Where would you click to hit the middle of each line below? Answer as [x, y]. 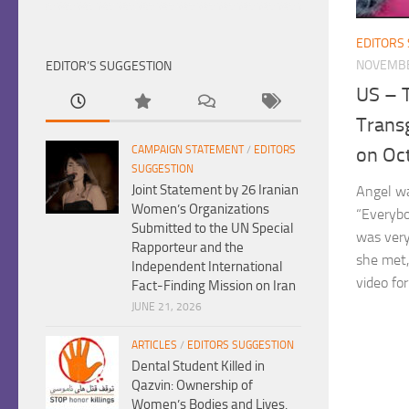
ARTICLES [154, 345]
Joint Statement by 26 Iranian [215, 189]
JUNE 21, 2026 [167, 306]
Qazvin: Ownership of [192, 385]
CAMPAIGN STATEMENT [188, 149]
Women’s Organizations [200, 209]
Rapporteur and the [188, 247]
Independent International [207, 266]
